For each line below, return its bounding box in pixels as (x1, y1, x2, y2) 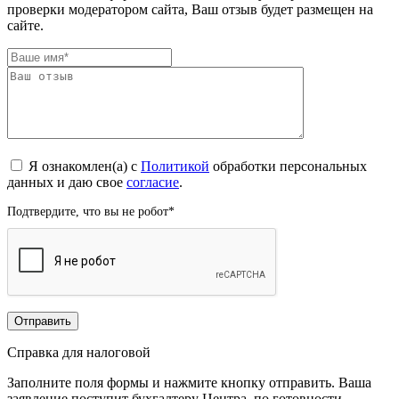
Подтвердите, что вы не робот (7, 204, 168, 218)
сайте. (7, 17, 44, 33)
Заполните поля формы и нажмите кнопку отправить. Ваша (7, 374, 371, 390)
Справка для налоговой (7, 344, 151, 360)
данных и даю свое (7, 174, 126, 190)
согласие (126, 174, 179, 190)
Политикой (141, 158, 209, 174)
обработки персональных (209, 158, 367, 174)
